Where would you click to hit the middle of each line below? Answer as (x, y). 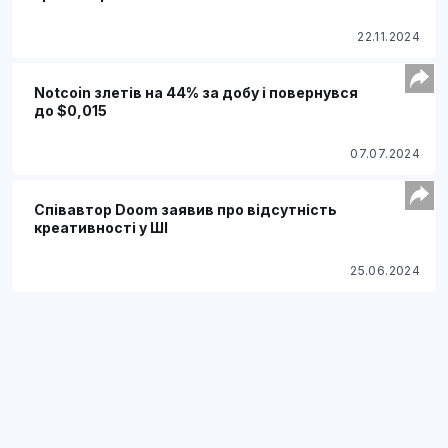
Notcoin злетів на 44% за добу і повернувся (196, 93)
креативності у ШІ (101, 228)
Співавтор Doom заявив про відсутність (185, 210)
